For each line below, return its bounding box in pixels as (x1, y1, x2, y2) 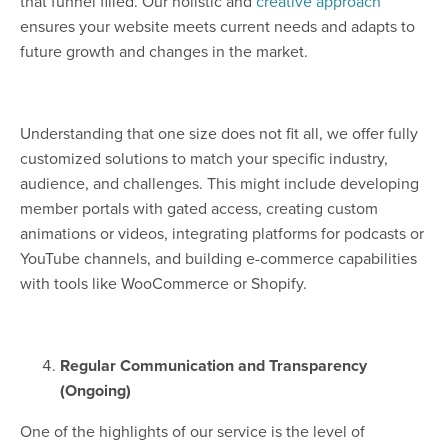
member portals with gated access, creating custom (20, 197, 378, 220)
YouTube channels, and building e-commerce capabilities (20, 247, 417, 270)
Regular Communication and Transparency (60, 354, 367, 378)
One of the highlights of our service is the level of (20, 420, 365, 443)
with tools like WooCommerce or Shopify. (20, 272, 307, 295)
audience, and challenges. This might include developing (20, 172, 419, 195)
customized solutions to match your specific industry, (20, 147, 388, 170)
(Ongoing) (60, 379, 131, 403)
